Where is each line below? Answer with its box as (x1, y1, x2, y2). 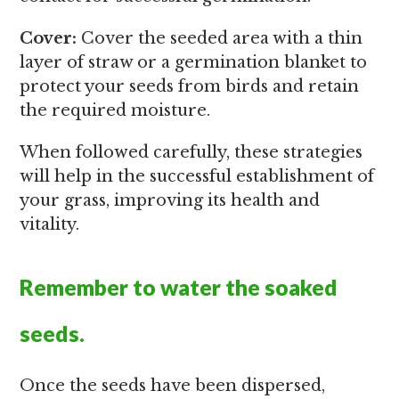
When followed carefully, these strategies (20, 142, 363, 162)
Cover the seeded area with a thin (77, 28, 363, 48)
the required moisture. (20, 101, 211, 120)
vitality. (20, 215, 80, 234)
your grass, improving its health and (20, 191, 321, 210)
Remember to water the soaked (20, 273, 338, 300)
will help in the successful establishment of (20, 167, 375, 186)
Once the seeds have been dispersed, (20, 376, 326, 395)
